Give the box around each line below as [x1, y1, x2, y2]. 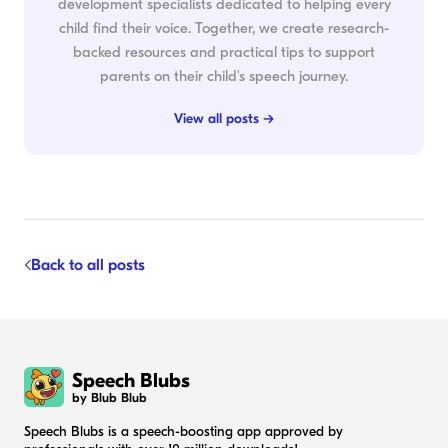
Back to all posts [31, 256, 145, 275]
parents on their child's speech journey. [100, 67, 348, 86]
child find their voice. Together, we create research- [59, 19, 389, 38]
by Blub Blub [72, 389, 147, 405]
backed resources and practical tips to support [73, 43, 375, 62]
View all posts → [174, 110, 274, 128]
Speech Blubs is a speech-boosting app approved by [24, 423, 343, 441]
